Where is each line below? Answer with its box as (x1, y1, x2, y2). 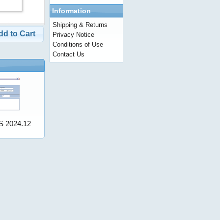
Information (52, 7, 91, 15)
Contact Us (53, 51, 84, 58)
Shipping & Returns (53, 21, 108, 28)
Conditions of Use (53, 41, 103, 48)
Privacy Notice (53, 31, 94, 38)
